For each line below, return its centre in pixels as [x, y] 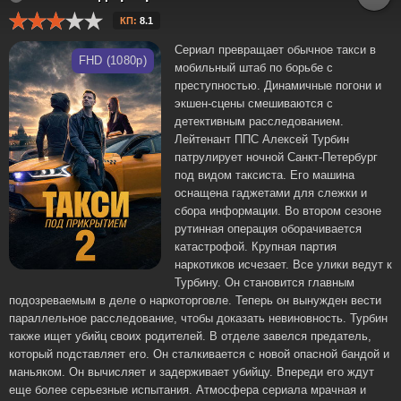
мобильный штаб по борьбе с [254, 68]
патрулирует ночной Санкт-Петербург [276, 157]
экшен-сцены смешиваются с [254, 103]
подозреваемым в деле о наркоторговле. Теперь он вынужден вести [195, 300]
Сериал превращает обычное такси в [275, 50]
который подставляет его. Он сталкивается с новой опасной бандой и [199, 354]
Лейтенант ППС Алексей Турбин [262, 139]
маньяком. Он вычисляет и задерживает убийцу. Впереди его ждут [192, 372]
